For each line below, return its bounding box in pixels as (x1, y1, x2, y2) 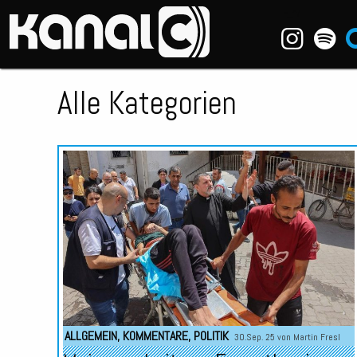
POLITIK (193, 327, 229, 344)
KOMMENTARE (122, 327, 188, 344)
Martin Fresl (292, 331, 340, 343)
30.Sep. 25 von (233, 331, 293, 343)
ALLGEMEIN (64, 327, 117, 344)
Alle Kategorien (57, 83, 237, 124)
